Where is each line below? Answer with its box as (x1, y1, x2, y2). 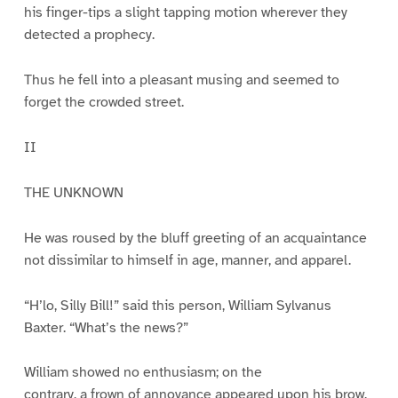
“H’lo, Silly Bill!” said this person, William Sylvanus (23, 296, 331, 314)
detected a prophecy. (23, 26, 155, 44)
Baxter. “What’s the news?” (23, 318, 188, 337)
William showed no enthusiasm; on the (23, 363, 262, 382)
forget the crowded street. (23, 93, 184, 112)
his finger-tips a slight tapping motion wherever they (23, 4, 347, 22)
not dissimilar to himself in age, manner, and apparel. (23, 251, 351, 269)
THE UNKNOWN (23, 183, 123, 202)
